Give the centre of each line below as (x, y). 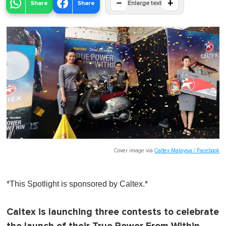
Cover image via (134, 150)
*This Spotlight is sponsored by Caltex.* (77, 184)
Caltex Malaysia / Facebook (187, 150)
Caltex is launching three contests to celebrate (113, 212)
